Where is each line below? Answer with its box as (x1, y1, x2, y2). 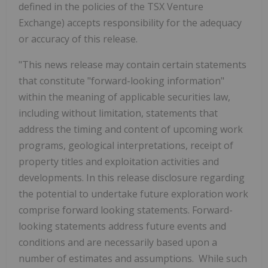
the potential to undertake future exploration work (19, 187, 248, 201)
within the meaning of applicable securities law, (19, 90, 230, 104)
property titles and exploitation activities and (19, 155, 219, 169)
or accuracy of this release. (19, 32, 138, 46)
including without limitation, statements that (19, 106, 218, 120)
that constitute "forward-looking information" (19, 74, 224, 88)
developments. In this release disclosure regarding (19, 171, 245, 185)
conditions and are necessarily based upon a (19, 236, 217, 249)
